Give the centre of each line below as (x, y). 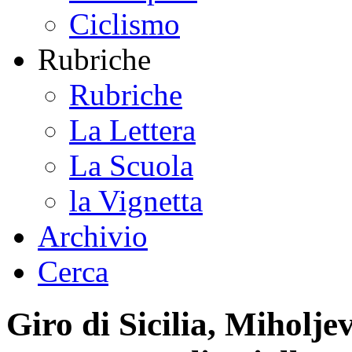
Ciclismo (125, 24)
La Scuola (131, 165)
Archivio (93, 236)
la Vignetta (136, 200)
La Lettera (132, 130)
